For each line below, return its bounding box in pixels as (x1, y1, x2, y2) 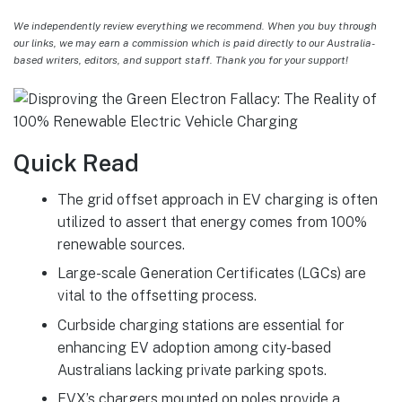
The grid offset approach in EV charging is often (57, 190, 378, 208)
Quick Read (13, 150, 139, 178)
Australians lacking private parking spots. (57, 361, 327, 379)
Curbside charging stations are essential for (57, 316, 345, 334)
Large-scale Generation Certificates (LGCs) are (57, 265, 366, 283)
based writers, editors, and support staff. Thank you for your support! (13, 54, 348, 67)
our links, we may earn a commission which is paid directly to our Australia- (13, 37, 375, 50)
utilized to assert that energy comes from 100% (57, 213, 367, 231)
